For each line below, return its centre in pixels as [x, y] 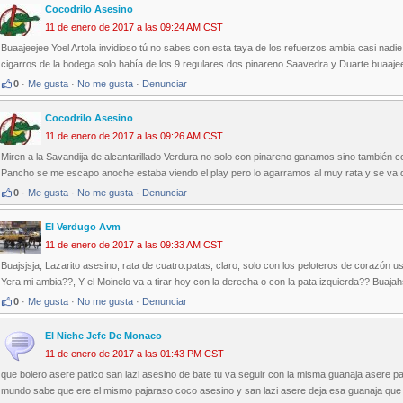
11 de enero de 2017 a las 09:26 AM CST [134, 136]
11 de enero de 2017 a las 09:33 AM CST [134, 245]
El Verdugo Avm [83, 227]
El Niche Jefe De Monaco [103, 336]
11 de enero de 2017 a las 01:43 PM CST [134, 354]
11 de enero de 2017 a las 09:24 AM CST [134, 27]
